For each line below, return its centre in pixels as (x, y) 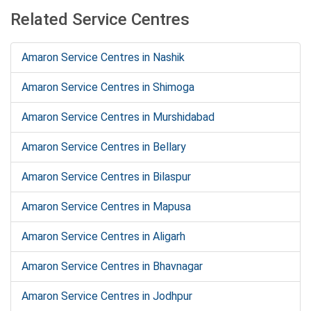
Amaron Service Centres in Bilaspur (106, 177)
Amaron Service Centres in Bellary (104, 147)
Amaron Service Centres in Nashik (103, 57)
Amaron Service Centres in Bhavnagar (112, 266)
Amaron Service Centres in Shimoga (108, 87)
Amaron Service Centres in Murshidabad (118, 117)
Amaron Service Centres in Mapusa (106, 207)
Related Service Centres (100, 19)
